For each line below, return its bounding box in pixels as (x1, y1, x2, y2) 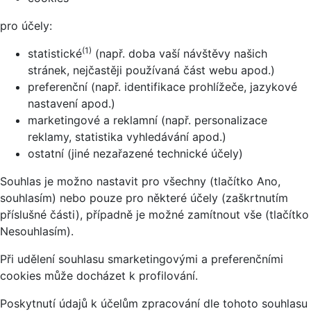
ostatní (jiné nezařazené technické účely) (28, 146, 243, 160)
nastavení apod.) (28, 96, 115, 110)
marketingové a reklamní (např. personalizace (28, 112, 267, 127)
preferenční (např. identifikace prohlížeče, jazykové (28, 79, 297, 94)
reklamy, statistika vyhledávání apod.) (28, 129, 226, 144)
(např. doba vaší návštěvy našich (92, 46, 267, 60)
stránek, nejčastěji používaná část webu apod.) (28, 62, 275, 77)
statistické (28, 46, 82, 60)
